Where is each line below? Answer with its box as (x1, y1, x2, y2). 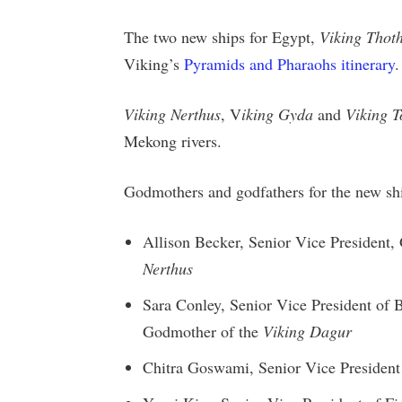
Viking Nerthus (124, 102, 221, 125)
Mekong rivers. (124, 129, 222, 152)
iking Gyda (241, 102, 313, 125)
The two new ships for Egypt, (124, 25, 319, 48)
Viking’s (124, 52, 184, 74)
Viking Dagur (263, 319, 352, 342)
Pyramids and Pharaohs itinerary (184, 52, 395, 74)
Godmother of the (143, 319, 263, 342)
